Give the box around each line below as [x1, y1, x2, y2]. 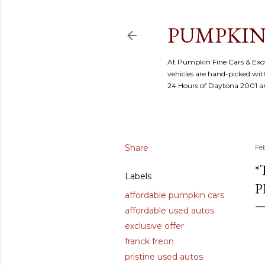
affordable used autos [125, 205, 214, 216]
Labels [125, 171, 151, 182]
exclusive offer [125, 221, 184, 231]
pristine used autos [125, 251, 203, 262]
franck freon [125, 236, 174, 247]
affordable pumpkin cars [125, 190, 224, 201]
